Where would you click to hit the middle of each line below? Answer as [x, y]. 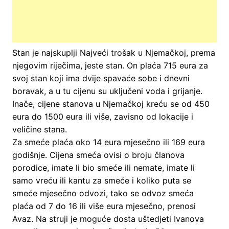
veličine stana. [39, 129]
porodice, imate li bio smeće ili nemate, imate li [103, 167]
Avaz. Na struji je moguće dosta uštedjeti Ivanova [108, 219]
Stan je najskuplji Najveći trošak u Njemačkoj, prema [113, 52]
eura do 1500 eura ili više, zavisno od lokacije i [102, 116]
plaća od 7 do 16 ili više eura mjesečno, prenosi [104, 206]
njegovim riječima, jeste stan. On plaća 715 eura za [110, 65]
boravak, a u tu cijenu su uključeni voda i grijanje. [107, 91]
